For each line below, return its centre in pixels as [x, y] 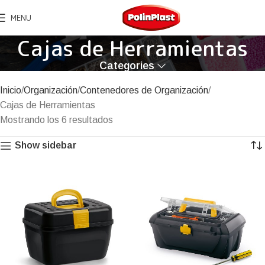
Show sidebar [45, 145]
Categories [127, 66]
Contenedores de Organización [144, 90]
